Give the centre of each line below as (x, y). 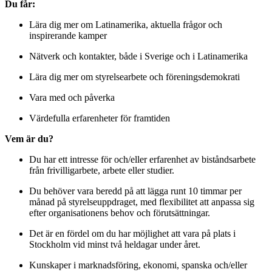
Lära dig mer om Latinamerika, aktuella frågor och (126, 25)
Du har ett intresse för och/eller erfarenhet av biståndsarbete (142, 160)
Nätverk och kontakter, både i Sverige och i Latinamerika (140, 56)
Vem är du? (30, 139)
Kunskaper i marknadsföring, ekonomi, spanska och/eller (138, 265)
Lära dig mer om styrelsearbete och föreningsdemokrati (136, 77)
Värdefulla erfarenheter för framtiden (100, 118)
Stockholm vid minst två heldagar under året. (115, 245)
